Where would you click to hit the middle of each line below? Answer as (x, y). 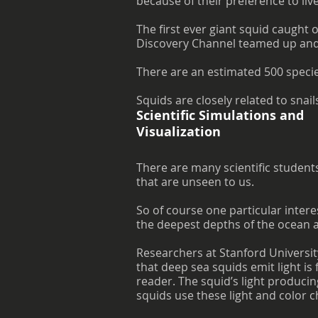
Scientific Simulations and (220, 115)
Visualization (179, 132)
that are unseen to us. (195, 182)
